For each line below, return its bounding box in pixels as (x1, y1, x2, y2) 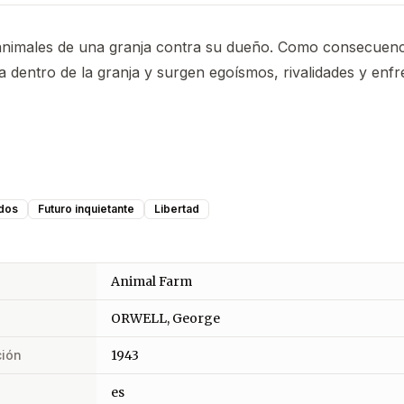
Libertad (154, 201, 199, 216)
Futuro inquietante (38, 201, 134, 216)
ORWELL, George (111, 309, 220, 326)
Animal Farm (111, 272, 192, 289)
